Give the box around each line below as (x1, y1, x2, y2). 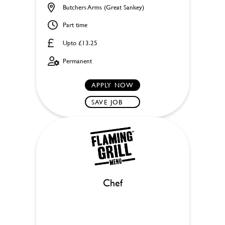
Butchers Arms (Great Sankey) (62, 2, 144, 12)
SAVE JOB (91, 97, 123, 106)
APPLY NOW (91, 80, 134, 89)
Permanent (62, 56, 92, 66)
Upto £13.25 (62, 38, 97, 47)
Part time (62, 20, 87, 30)
